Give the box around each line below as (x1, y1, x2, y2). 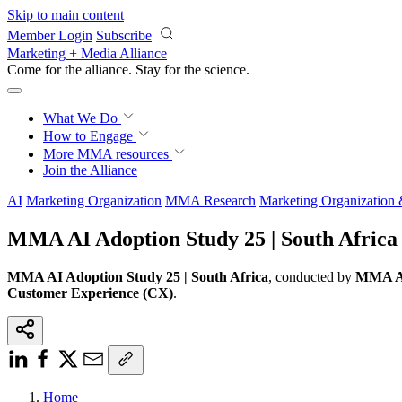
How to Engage (43, 128, 136, 144)
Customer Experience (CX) (7, 284, 173, 301)
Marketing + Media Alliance (7, 46, 167, 61)
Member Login (7, 28, 92, 43)
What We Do (43, 110, 121, 126)
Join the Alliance (43, 162, 137, 178)
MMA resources (74, 146, 169, 162)
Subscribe (96, 28, 152, 43)
